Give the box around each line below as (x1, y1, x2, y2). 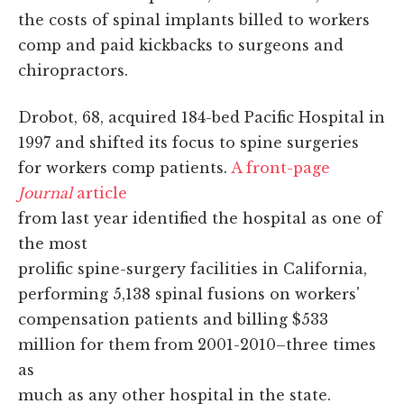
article (72, 183, 127, 202)
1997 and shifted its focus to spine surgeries (18, 133, 359, 151)
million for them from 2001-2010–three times (18, 335, 376, 353)
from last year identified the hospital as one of (18, 208, 382, 227)
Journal (18, 183, 72, 202)
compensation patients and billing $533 (18, 309, 328, 328)
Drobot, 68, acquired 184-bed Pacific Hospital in (18, 107, 385, 126)
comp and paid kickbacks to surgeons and (18, 35, 344, 54)
